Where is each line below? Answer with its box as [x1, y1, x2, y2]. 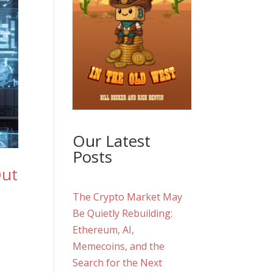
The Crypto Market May [73, 190, 183, 204]
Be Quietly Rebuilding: [73, 206, 173, 220]
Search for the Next [73, 255, 163, 269]
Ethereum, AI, [73, 222, 135, 236]
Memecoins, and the [73, 239, 165, 253]
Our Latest [73, 129, 151, 152]
